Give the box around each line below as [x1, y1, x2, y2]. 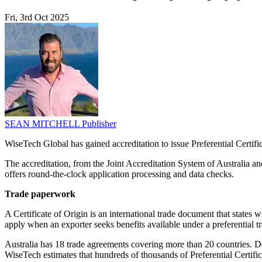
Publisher [82, 119, 116, 129]
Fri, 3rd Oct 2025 [5, 12, 69, 23]
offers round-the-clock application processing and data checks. [5, 169, 234, 180]
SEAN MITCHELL [5, 119, 82, 129]
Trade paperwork [5, 189, 75, 199]
